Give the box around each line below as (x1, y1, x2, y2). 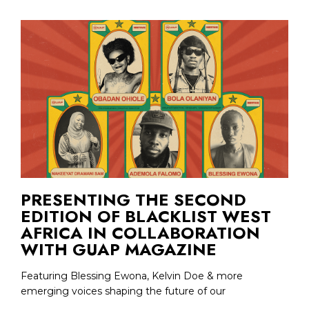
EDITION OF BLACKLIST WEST (21, 203, 271, 228)
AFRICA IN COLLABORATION (21, 220, 260, 245)
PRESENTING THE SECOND (21, 187, 246, 212)
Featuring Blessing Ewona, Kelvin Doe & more (21, 269, 243, 282)
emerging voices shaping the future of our (21, 284, 226, 297)
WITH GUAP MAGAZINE (21, 237, 217, 261)
